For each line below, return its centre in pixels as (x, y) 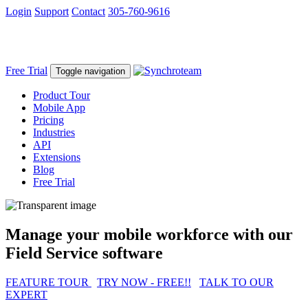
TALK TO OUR (236, 282)
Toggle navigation (90, 71)
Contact (88, 11)
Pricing (48, 120)
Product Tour (62, 95)
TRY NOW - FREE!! (144, 282)
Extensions (57, 157)
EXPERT (26, 294)
